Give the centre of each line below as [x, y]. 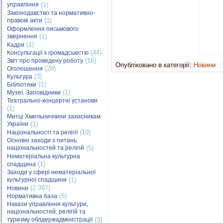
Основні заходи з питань [42, 140]
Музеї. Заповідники [34, 93]
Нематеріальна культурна [44, 156]
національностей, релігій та [46, 212]
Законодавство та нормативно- [51, 13]
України [18, 124]
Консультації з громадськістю [48, 53]
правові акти [25, 21]
